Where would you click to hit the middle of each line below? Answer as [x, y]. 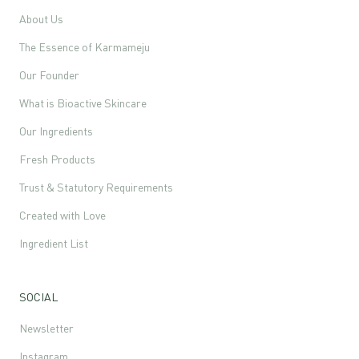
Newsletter [46, 329]
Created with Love [63, 216]
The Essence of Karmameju [85, 47]
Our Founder [49, 75]
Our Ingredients [56, 131]
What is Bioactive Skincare [83, 103]
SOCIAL [38, 297]
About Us [41, 19]
